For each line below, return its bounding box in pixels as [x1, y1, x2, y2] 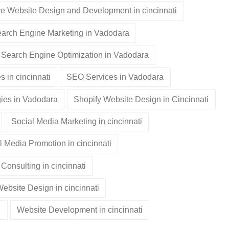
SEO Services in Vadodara [66, 73, 164, 82]
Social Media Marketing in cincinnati [11, 117, 142, 126]
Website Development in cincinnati [16, 205, 143, 215]
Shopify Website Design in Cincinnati [74, 95, 209, 104]
